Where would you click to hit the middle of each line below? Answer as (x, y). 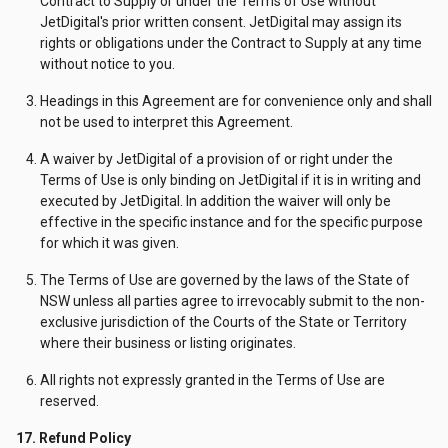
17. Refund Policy (73, 438)
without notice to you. (107, 64)
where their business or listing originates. (168, 343)
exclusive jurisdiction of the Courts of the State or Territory (223, 322)
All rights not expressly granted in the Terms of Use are (212, 380)
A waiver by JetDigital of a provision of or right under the (216, 159)
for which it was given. (109, 243)
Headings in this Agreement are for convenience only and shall (236, 101)
